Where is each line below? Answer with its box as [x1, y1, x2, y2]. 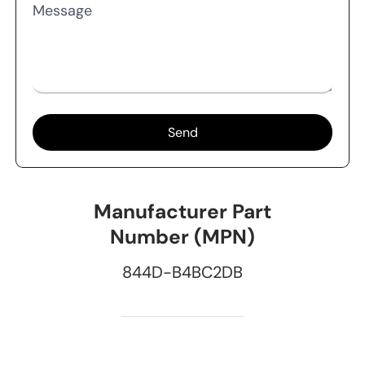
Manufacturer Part [94, 199, 271, 225]
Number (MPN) [110, 224, 255, 250]
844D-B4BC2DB [122, 262, 243, 284]
